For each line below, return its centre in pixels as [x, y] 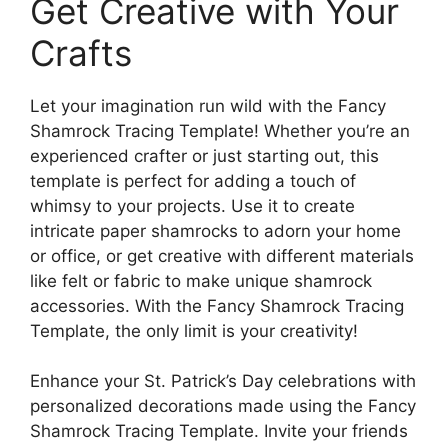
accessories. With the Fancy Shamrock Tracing [217, 305]
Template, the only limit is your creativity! [194, 330]
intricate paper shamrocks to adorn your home [215, 230]
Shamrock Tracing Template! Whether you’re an [220, 130]
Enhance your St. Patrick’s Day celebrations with [223, 381]
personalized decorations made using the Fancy [223, 406]
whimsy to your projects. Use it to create [192, 205]
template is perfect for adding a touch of [193, 180]
